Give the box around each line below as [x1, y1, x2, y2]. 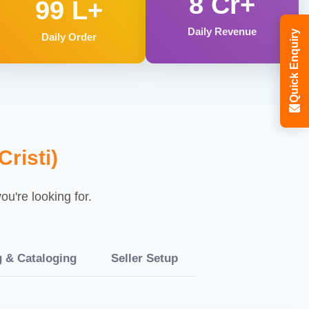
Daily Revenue [188, 26, 257, 37]
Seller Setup [110, 251, 178, 265]
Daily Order [41, 30, 97, 43]
